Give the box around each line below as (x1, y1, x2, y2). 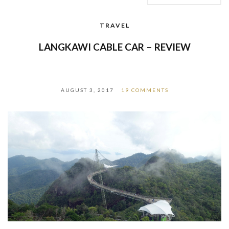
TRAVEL (99, 21, 130, 30)
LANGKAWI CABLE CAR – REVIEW (38, 41, 191, 53)
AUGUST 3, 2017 (60, 87, 114, 94)
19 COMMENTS (121, 87, 169, 94)
